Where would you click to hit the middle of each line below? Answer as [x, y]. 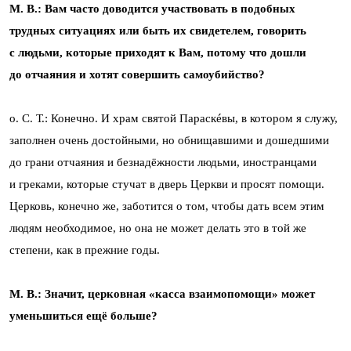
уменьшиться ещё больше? [83, 315]
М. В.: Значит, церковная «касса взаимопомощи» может [162, 293]
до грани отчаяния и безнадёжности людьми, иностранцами [163, 162]
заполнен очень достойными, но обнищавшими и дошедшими [169, 140]
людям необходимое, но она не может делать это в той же [158, 228]
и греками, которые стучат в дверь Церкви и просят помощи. [167, 184]
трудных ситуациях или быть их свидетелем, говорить [158, 30]
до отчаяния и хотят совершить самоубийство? [137, 74]
